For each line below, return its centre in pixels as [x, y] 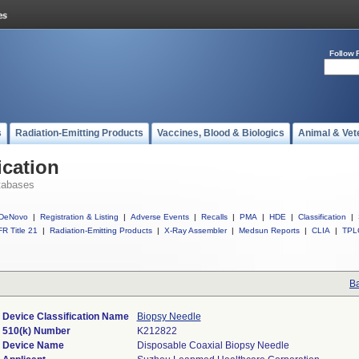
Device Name [33, 345]
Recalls [214, 217]
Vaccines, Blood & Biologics [221, 133]
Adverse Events [160, 217]
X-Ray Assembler [196, 230]
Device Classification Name [65, 317]
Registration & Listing [79, 217]
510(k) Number [36, 331]
